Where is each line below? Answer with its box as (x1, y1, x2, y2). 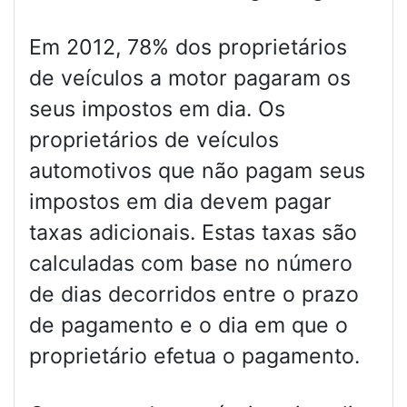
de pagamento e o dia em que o (29, 313, 348, 339)
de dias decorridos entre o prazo (29, 282, 359, 308)
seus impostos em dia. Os (29, 96, 285, 123)
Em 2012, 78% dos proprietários (29, 35, 347, 61)
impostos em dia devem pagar (29, 189, 332, 215)
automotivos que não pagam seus (29, 158, 365, 184)
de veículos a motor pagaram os (29, 65, 351, 92)
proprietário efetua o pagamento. (29, 343, 360, 370)
